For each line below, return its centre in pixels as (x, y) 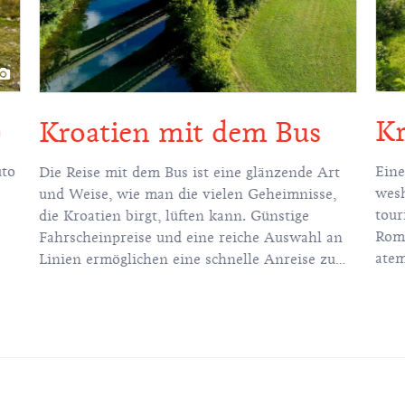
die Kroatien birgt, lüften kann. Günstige (174, 216)
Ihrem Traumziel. (96, 281)
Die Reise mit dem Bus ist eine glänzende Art (189, 172)
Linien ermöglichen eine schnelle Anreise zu (187, 259)
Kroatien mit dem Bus (179, 132)
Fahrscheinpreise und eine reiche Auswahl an (190, 237)
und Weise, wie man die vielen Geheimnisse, (187, 194)
